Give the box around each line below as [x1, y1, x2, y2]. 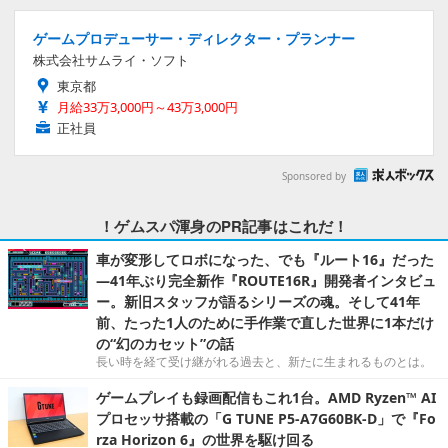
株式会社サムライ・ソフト [33, 51, 189, 70]
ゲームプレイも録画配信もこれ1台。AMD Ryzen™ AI [96, 388, 436, 408]
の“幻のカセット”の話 [96, 334, 234, 354]
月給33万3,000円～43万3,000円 [57, 98, 238, 117]
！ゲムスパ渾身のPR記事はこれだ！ [99, 218, 349, 234]
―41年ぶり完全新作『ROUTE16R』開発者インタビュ [96, 271, 436, 291]
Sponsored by [282, 168, 346, 183]
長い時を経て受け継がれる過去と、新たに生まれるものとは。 [96, 353, 432, 371]
